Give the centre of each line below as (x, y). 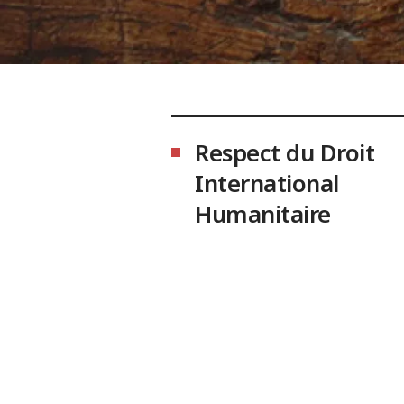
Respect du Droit (285, 152)
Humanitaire (263, 213)
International (267, 183)
